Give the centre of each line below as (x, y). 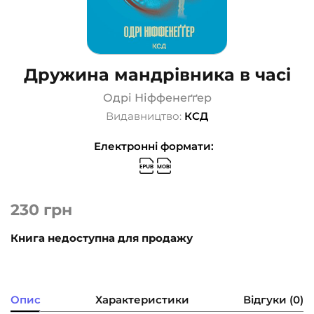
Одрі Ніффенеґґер (157, 98)
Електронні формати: (153, 146)
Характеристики (142, 300)
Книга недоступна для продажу (102, 238)
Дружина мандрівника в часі (157, 75)
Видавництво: (145, 116)
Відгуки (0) (273, 300)
